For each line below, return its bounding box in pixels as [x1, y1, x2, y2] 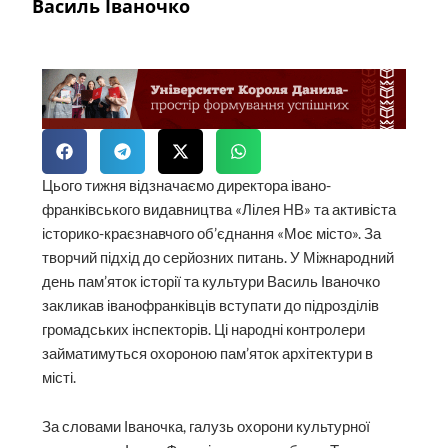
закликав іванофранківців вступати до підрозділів [42, 296, 380, 314]
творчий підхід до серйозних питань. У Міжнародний [42, 248, 395, 266]
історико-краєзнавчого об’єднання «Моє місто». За [42, 224, 382, 242]
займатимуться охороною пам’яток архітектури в [42, 344, 374, 362]
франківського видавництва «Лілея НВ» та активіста [42, 200, 397, 218]
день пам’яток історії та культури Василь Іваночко [42, 272, 381, 290]
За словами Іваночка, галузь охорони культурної [42, 418, 371, 436]
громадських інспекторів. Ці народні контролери [42, 320, 366, 338]
